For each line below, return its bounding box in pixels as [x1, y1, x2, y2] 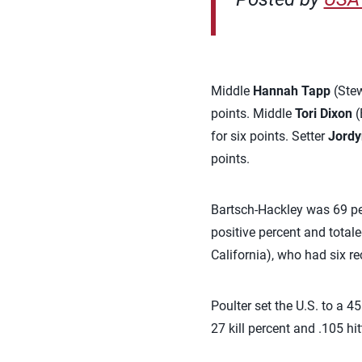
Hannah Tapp [252, 83, 330, 99]
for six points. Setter [210, 128, 328, 144]
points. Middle [210, 106, 295, 121]
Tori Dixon [294, 106, 352, 121]
